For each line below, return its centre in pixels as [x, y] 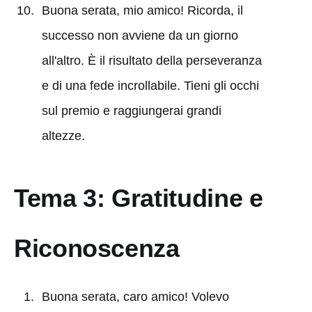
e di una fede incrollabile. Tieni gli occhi [150, 85]
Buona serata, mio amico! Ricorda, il [142, 10]
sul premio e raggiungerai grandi [131, 110]
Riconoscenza [97, 248]
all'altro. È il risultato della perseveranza [151, 60]
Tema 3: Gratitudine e [139, 198]
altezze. [63, 135]
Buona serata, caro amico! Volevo [135, 296]
